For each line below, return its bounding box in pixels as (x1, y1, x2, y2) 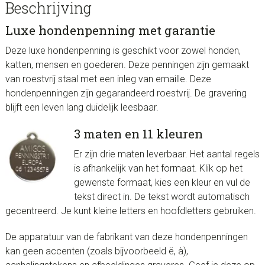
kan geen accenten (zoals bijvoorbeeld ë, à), (5, 245, 188, 257)
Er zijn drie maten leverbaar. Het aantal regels (73, 148, 260, 160)
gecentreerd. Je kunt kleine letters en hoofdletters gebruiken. (5, 205, 256, 217)
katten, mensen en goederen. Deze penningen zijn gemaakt (5, 59, 249, 71)
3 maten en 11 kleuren (73, 125, 203, 143)
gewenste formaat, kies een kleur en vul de (73, 177, 250, 189)
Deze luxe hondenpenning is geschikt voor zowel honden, (5, 45, 241, 57)
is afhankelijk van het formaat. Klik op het (73, 163, 243, 174)
